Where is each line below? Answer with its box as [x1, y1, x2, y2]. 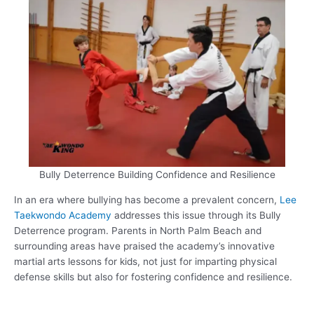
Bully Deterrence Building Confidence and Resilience [39, 169, 275, 181]
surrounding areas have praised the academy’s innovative [14, 240, 275, 252]
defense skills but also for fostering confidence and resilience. [14, 271, 292, 282]
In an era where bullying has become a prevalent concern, [14, 193, 280, 205]
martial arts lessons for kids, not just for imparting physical [14, 255, 277, 267]
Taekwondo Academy [14, 209, 111, 221]
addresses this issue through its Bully [111, 209, 281, 221]
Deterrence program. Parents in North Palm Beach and [14, 224, 261, 236]
